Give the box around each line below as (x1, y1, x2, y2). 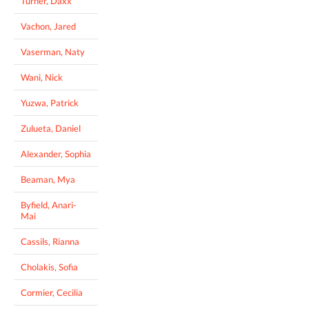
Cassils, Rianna (21, 235, 79, 247)
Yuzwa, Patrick (21, 97, 79, 108)
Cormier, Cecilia (21, 286, 83, 298)
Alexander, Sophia (21, 148, 91, 159)
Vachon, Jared (21, 20, 76, 32)
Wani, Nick (21, 71, 63, 83)
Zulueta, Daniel (21, 122, 81, 134)
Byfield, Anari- (21, 199, 77, 210)
